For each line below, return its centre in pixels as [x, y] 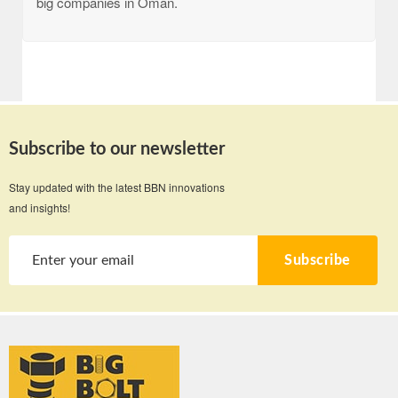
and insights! [40, 207]
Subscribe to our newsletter [117, 149]
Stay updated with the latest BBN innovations [117, 187]
